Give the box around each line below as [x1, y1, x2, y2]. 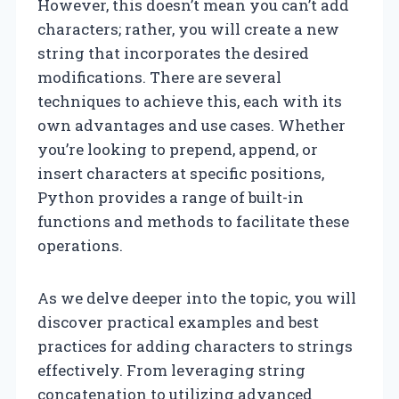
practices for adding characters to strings [37, 335, 353, 356]
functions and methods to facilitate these [37, 210, 349, 232]
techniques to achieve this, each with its [37, 90, 342, 111]
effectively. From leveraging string [37, 359, 305, 380]
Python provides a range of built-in [37, 186, 304, 208]
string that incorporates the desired [37, 42, 309, 63]
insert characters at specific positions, [37, 162, 324, 183]
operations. [37, 234, 123, 256]
